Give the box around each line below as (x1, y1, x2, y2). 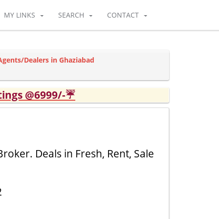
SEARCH (58, 10, 84, 20)
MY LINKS (4, 10, 35, 20)
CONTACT (107, 10, 139, 20)
